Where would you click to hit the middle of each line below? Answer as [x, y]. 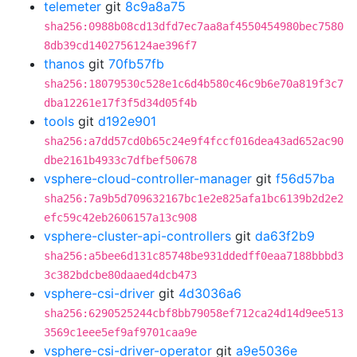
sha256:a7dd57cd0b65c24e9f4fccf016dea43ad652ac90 [194, 141]
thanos [64, 64]
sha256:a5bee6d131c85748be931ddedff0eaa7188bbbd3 [194, 256]
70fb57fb [136, 64]
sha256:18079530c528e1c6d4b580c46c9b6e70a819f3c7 [194, 84]
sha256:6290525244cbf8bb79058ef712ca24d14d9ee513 [194, 313]
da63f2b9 [285, 236]
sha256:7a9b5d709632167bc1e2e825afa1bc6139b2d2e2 [194, 198]
